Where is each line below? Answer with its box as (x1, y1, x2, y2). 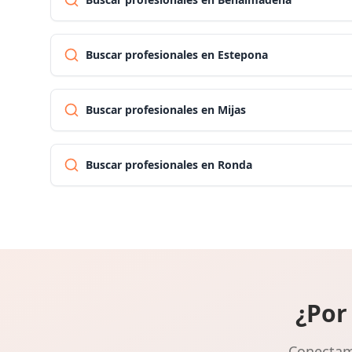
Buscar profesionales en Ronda (86, 157, 252, 172)
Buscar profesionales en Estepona (86, 47, 268, 62)
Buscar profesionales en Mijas (86, 102, 246, 117)
